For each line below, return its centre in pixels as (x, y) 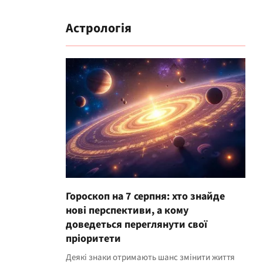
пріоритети (93, 239)
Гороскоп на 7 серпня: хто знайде (145, 196)
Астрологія (99, 28)
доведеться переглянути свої (136, 225)
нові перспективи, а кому (127, 210)
